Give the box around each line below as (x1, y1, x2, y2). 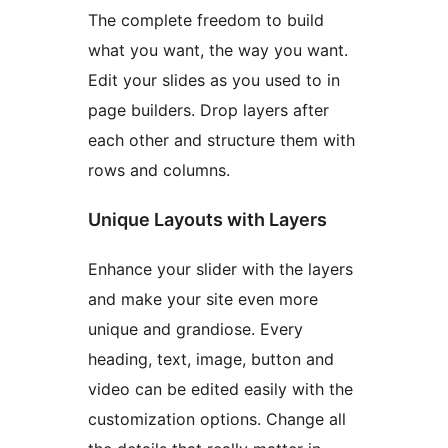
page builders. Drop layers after (88, 100, 329, 121)
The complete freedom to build (88, 10, 324, 31)
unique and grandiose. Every (88, 319, 303, 340)
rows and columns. (88, 160, 230, 181)
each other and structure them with (88, 130, 355, 151)
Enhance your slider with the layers (88, 259, 353, 280)
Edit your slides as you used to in (88, 70, 340, 91)
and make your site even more (88, 289, 318, 310)
